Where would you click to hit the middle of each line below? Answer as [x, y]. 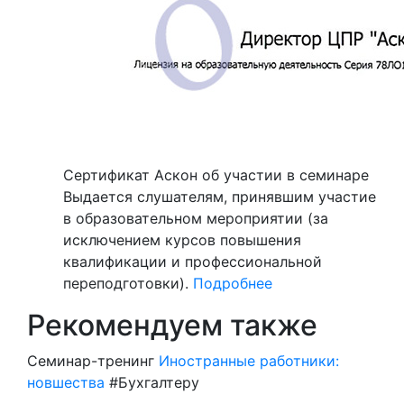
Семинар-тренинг [91, 361]
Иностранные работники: [249, 361]
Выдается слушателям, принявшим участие [220, 197]
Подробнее [233, 283]
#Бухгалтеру [154, 382]
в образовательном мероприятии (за [196, 218]
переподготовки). [126, 283]
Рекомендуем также [172, 325]
